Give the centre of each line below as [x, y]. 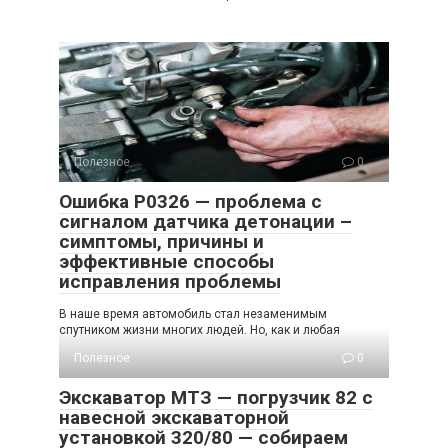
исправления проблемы [170, 281]
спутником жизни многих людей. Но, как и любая [199, 329]
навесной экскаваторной [174, 417]
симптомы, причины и [161, 241]
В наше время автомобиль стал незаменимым [193, 313]
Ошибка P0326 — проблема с [190, 201]
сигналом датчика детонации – [205, 221]
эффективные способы [166, 261]
